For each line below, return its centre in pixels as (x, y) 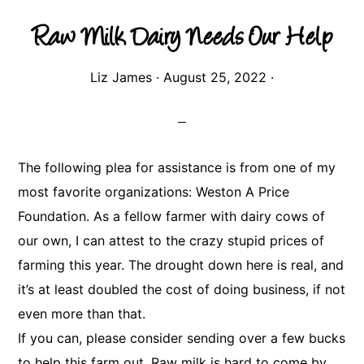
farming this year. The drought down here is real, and (181, 265)
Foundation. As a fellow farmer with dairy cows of (172, 216)
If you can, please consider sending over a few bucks (182, 338)
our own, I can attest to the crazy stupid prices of (171, 240)
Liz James (121, 77)
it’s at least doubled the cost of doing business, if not (182, 289)
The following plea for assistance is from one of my (177, 167)
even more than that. (82, 314)
